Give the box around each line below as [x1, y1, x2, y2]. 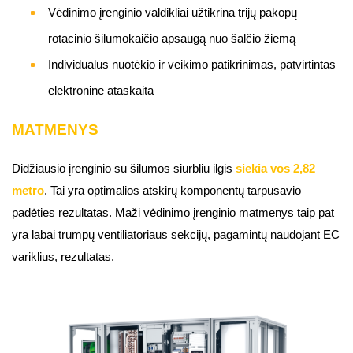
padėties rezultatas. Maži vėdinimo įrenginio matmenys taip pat [12, 206, 334, 220]
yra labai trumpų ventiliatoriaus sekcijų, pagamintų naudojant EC [12, 229, 340, 242]
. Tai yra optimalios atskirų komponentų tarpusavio [44, 184, 301, 198]
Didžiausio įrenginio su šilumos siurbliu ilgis [12, 162, 236, 176]
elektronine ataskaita [48, 84, 154, 98]
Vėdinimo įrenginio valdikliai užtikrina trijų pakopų [48, 6, 297, 20]
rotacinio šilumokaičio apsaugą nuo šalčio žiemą [48, 32, 295, 46]
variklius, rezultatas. [12, 251, 114, 264]
